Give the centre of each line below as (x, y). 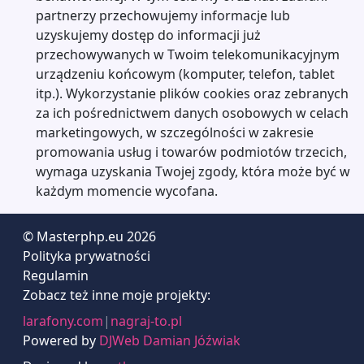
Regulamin (56, 275)
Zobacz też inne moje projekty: (117, 295)
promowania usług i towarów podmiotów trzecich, (191, 152)
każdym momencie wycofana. (127, 191)
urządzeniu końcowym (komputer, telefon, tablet (185, 74)
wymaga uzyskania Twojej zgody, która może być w (193, 171)
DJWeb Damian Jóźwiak (170, 340)
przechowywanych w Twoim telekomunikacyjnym (188, 54)
